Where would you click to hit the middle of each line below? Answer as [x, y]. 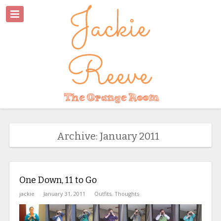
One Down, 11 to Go [58, 180]
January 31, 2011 [64, 194]
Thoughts [127, 194]
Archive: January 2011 [108, 136]
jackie [27, 194]
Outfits [103, 194]
